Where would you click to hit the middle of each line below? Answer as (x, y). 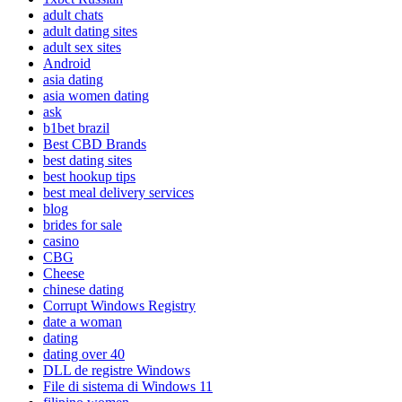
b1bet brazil (76, 127)
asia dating (73, 79)
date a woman (83, 321)
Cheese (64, 273)
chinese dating (83, 289)
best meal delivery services (118, 192)
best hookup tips (89, 176)
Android (67, 63)
